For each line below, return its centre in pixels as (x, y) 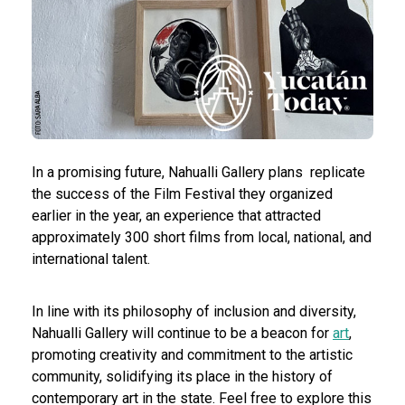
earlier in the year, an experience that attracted (176, 215)
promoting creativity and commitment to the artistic (192, 354)
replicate (336, 172)
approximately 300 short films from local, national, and (202, 237)
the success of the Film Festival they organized (182, 193)
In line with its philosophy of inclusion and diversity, (194, 311)
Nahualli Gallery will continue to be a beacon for (182, 333)
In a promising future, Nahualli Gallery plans (167, 172)
